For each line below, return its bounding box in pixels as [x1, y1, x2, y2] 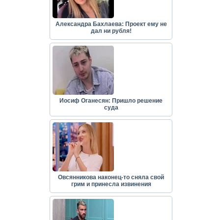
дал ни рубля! [90, 27, 132, 35]
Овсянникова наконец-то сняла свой [58, 174, 164, 181]
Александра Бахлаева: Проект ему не [55, 21, 167, 28]
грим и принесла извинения [71, 181, 151, 188]
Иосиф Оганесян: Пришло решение [59, 97, 163, 105]
